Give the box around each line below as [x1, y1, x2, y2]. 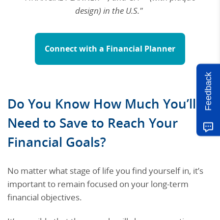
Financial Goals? [7, 133, 106, 151]
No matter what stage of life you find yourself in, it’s [7, 165, 203, 176]
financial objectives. [7, 191, 82, 203]
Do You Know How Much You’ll [7, 95, 196, 112]
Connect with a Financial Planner [45, 43, 175, 54]
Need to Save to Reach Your [7, 114, 178, 132]
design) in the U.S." [75, 4, 145, 16]
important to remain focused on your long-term [7, 178, 189, 190]
